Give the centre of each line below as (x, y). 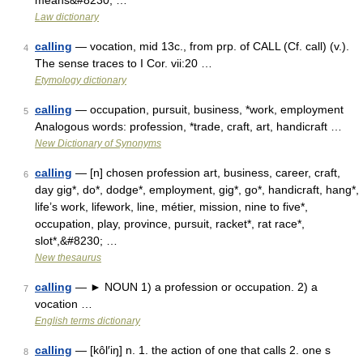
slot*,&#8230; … (76, 241)
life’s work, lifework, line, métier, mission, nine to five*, (171, 207)
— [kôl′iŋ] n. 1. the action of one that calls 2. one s (201, 350)
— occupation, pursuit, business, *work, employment (208, 109)
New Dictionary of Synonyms (98, 143)
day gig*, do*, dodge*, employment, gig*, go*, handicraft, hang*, (197, 190)
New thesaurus (68, 258)
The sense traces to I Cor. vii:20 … (124, 63)
